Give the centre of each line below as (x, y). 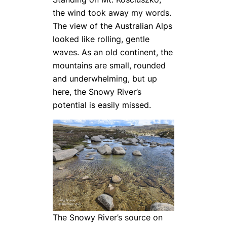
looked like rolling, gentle (101, 39)
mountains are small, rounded (109, 65)
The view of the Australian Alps (112, 26)
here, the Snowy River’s (97, 91)
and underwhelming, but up (105, 78)
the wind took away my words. (112, 12)
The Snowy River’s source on (108, 218)
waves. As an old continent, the (113, 52)
